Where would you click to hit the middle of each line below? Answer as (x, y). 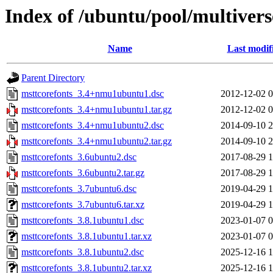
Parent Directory (53, 78)
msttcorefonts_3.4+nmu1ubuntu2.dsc (93, 126)
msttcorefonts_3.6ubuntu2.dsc (79, 157)
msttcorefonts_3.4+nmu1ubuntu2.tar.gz (97, 141)
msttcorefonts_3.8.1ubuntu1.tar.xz (87, 236)
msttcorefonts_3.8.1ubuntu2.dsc (83, 252)
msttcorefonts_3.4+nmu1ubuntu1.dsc (93, 94)
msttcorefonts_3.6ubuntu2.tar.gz (83, 173)
